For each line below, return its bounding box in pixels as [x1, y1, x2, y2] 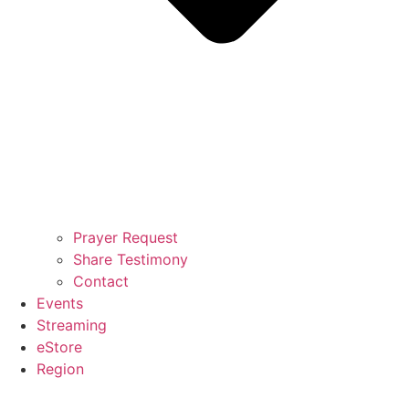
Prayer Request [73, 228, 178, 247]
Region [37, 360, 84, 379]
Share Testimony [73, 250, 188, 269]
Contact [73, 272, 129, 291]
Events [37, 294, 83, 313]
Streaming [37, 316, 107, 335]
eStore [37, 338, 82, 357]
